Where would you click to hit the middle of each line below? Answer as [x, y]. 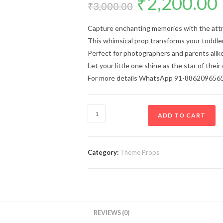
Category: [104, 152]
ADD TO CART [182, 115]
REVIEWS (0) [111, 213]
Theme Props [140, 152]
